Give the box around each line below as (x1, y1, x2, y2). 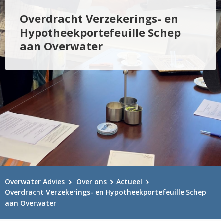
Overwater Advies (5, 177, 65, 186)
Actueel (116, 177, 142, 186)
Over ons (76, 177, 107, 186)
